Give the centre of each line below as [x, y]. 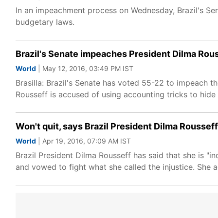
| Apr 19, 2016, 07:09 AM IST [83, 141]
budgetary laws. [45, 22]
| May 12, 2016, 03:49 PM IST [85, 68]
